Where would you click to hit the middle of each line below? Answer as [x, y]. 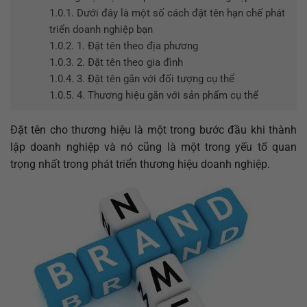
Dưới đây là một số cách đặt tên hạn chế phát [179, 13]
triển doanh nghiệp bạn [101, 29]
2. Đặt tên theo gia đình [128, 62]
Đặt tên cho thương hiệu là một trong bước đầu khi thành [153, 130]
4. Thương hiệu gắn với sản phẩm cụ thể [166, 95]
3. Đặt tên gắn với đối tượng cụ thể [154, 78]
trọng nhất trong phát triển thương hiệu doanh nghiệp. [140, 164]
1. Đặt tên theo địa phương [136, 46]
